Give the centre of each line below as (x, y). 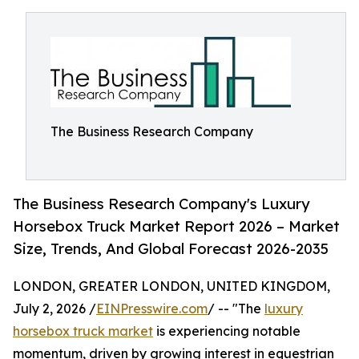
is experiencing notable (227, 331)
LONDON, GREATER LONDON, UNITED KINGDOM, (171, 286)
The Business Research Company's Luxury (161, 204)
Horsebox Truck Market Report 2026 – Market (176, 226)
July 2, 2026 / (54, 309)
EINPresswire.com (152, 309)
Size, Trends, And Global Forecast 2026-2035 (171, 249)
